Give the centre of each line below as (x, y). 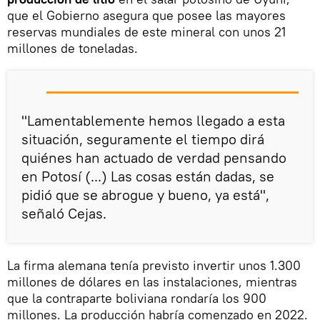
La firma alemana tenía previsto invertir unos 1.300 (154, 265)
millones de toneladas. (72, 48)
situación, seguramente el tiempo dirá (143, 139)
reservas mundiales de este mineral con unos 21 (146, 32)
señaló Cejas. (66, 213)
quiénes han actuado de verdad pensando (154, 157)
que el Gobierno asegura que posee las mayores (146, 15)
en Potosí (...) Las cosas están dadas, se (148, 176)
